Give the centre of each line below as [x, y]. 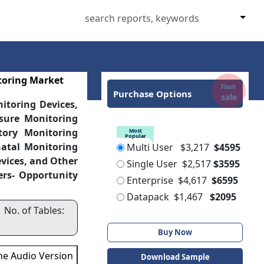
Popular [135, 136]
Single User [152, 164]
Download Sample [175, 257]
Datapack [148, 197]
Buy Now [175, 232]
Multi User [150, 147]
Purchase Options [153, 94]
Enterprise [150, 180]
